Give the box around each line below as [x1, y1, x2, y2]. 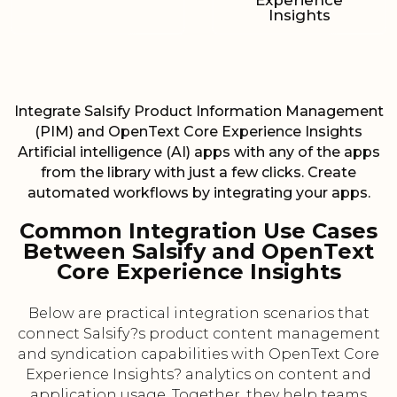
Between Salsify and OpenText [23, 238, 374, 265]
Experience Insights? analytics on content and [26, 366, 371, 384]
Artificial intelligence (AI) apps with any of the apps [17, 144, 380, 161]
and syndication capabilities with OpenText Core [18, 346, 379, 363]
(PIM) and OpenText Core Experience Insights [35, 123, 362, 141]
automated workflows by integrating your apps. [27, 184, 370, 202]
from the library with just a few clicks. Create [41, 164, 356, 182]
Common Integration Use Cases [19, 218, 378, 245]
